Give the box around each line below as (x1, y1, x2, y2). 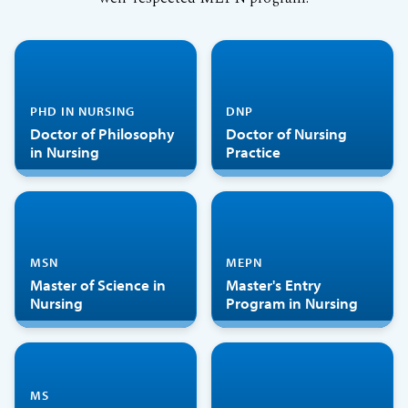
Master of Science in (29, 275, 166, 295)
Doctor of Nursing (226, 124, 348, 144)
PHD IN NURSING (29, 103, 135, 120)
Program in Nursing (226, 293, 359, 313)
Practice (226, 142, 281, 162)
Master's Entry (226, 275, 322, 295)
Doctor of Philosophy (29, 124, 175, 144)
